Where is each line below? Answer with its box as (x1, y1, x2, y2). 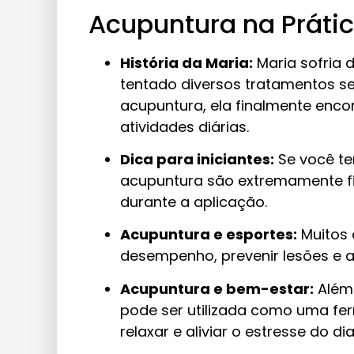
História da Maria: (120, 52, 253, 73)
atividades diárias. (120, 116, 249, 137)
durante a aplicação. (120, 192, 267, 213)
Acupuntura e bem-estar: (120, 278, 314, 299)
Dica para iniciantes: (120, 149, 274, 170)
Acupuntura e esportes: (120, 224, 297, 245)
